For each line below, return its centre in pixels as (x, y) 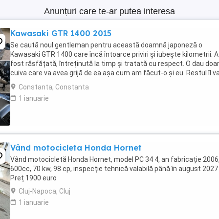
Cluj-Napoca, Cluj (44, 191)
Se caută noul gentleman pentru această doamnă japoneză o (106, 45)
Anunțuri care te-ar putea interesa (109, 11)
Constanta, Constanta (54, 87)
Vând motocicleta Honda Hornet (76, 148)
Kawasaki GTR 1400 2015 (61, 33)
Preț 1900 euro (33, 178)
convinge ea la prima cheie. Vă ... (60, 82)
